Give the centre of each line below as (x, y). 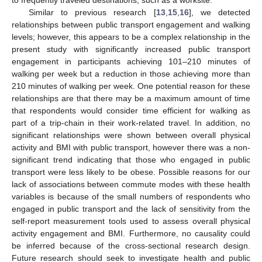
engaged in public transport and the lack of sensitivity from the (131, 208)
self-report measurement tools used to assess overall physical (131, 221)
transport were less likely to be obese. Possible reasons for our (131, 172)
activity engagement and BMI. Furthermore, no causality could (131, 233)
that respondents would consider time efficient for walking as (131, 110)
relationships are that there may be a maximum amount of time (131, 98)
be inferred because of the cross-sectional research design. (131, 245)
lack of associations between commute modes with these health (131, 184)
